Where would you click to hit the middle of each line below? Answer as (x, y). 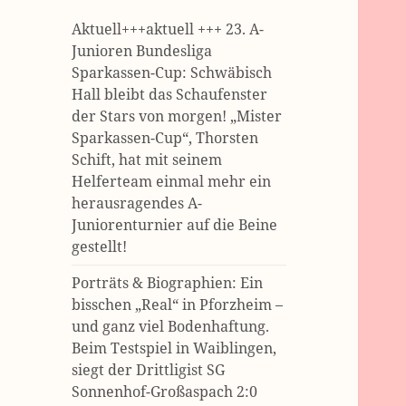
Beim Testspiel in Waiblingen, (174, 348)
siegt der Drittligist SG (149, 370)
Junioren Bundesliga (142, 51)
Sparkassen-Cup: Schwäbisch (172, 73)
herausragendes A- (137, 203)
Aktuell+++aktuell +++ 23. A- (168, 29)
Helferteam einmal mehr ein (172, 182)
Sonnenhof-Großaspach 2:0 (165, 392)
